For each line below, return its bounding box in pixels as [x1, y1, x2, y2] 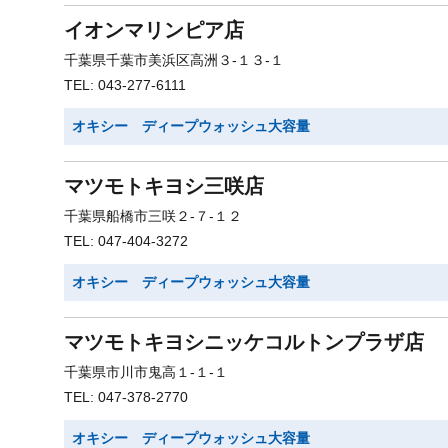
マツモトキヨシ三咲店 [64, 175, 264, 197]
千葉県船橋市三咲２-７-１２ [64, 208, 242, 224]
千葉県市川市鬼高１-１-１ [64, 364, 228, 380]
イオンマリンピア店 [64, 19, 244, 41]
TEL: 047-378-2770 [64, 389, 188, 405]
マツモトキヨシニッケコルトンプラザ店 [64, 331, 424, 353]
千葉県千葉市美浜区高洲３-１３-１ [64, 52, 284, 68]
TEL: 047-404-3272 [64, 233, 188, 249]
